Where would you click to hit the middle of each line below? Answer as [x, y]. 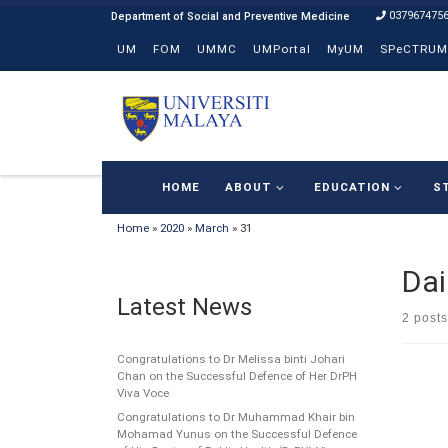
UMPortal [282, 49]
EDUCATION [352, 187]
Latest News [184, 306]
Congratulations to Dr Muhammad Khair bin [236, 416]
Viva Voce [143, 392]
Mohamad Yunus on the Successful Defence [237, 433]
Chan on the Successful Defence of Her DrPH [237, 375]
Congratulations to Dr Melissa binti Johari [231, 358]
